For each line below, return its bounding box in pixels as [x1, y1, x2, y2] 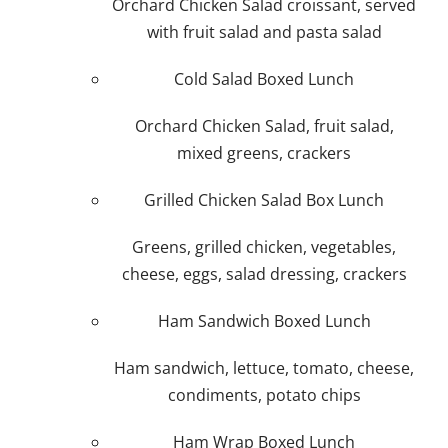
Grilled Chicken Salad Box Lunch [144, 189, 384, 212]
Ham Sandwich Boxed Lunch [157, 310, 371, 333]
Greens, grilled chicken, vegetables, [132, 236, 396, 259]
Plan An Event [23, 19, 125, 37]
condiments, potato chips [167, 384, 361, 407]
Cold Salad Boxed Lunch [174, 68, 354, 91]
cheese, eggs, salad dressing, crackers [121, 263, 407, 286]
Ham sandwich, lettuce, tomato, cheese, [114, 357, 414, 380]
